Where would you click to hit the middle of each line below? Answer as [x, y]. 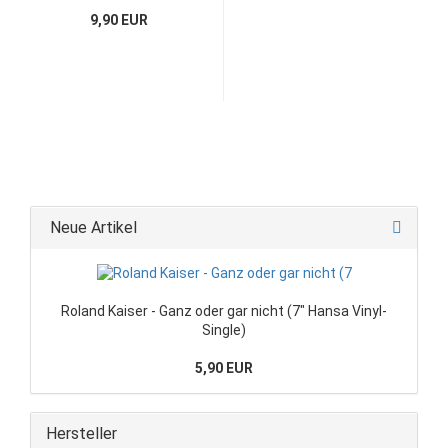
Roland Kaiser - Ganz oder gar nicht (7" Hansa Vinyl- [224, 310]
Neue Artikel [91, 227]
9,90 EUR [119, 19]
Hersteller [81, 433]
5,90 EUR [224, 367]
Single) [224, 329]
